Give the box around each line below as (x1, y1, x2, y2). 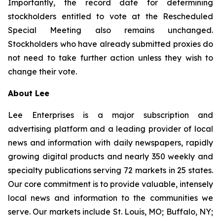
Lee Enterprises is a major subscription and (8, 110, 213, 120)
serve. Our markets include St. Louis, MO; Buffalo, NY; (8, 207, 213, 217)
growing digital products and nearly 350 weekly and (8, 151, 213, 161)
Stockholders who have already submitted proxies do (8, 39, 213, 49)
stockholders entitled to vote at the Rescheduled (8, 11, 213, 21)
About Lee (8, 88, 49, 98)
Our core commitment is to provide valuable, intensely (8, 179, 213, 189)
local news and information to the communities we (8, 193, 213, 203)
